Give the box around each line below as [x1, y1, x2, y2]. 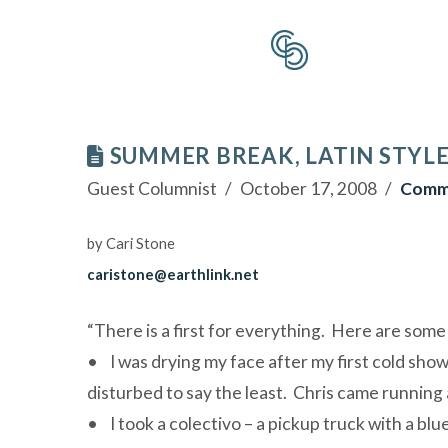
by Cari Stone [87, 235, 175, 252]
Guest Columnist [87, 178, 217, 199]
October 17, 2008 [239, 178, 377, 199]
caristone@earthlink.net [87, 266, 259, 283]
